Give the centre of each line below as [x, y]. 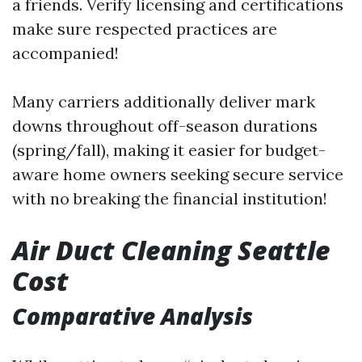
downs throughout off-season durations [165, 126]
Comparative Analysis [133, 316]
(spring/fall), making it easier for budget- [169, 150]
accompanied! [65, 53]
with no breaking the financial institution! [170, 198]
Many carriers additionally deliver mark [164, 101]
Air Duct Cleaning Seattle [171, 250]
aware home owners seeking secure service [178, 174]
